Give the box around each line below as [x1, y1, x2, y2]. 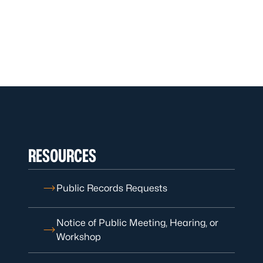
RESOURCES [28, 145, 96, 166]
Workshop [56, 231, 101, 242]
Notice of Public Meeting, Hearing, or [56, 217, 218, 228]
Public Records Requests [56, 183, 167, 194]
